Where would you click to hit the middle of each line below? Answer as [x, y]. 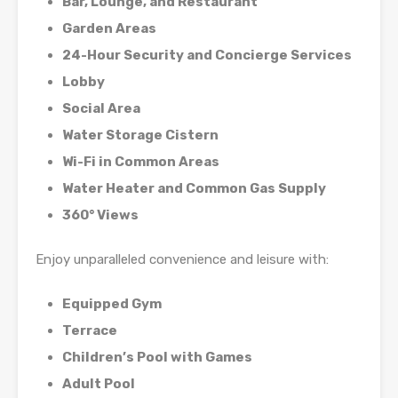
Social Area [101, 109]
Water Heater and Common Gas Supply [194, 189]
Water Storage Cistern [140, 135]
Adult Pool [99, 384]
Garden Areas [109, 29]
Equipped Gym [112, 304]
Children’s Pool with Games [157, 358]
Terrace [90, 331]
